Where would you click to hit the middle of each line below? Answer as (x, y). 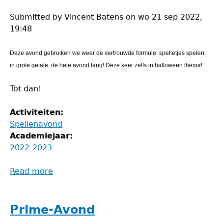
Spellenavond (36, 124)
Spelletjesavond (84, 195)
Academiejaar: (43, 136)
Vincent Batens (94, 17)
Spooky (67, 183)
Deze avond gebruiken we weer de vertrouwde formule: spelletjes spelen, (108, 53)
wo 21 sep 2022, (170, 17)
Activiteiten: (38, 112)
